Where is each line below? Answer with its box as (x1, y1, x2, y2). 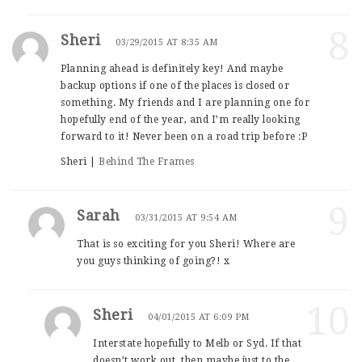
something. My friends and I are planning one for (61, 96, 309, 108)
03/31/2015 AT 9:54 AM (135, 212, 238, 223)
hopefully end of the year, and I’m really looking (61, 113, 301, 125)
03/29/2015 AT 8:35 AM (116, 36, 218, 48)
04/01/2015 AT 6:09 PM (148, 311, 250, 322)
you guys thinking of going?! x (77, 255, 229, 267)
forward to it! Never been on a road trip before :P (61, 130, 307, 142)
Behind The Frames (99, 155, 195, 167)
